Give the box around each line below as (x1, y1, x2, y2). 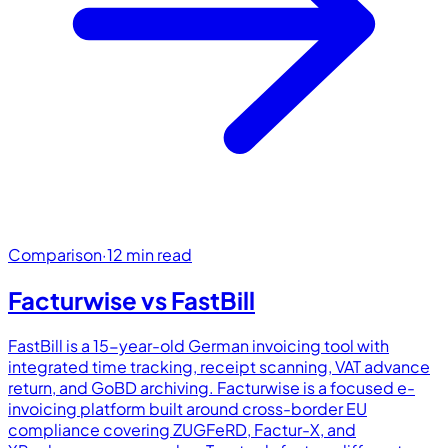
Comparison (8, 243, 102, 265)
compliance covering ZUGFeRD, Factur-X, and (8, 418, 356, 440)
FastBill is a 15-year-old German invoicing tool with (8, 334, 389, 356)
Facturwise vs (8, 284, 171, 315)
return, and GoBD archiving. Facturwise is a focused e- (8, 376, 415, 398)
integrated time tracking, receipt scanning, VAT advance (8, 355, 430, 377)
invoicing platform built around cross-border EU (8, 397, 367, 419)
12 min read (107, 243, 192, 265)
